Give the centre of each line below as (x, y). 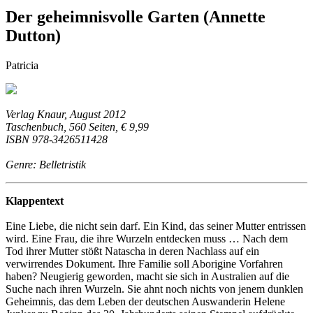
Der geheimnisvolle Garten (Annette (136, 16)
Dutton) (33, 35)
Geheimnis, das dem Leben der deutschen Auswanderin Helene (145, 301)
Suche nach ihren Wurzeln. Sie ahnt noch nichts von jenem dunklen (154, 289)
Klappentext (35, 201)
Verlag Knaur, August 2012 (66, 114)
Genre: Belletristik (46, 164)
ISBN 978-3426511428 (57, 139)
